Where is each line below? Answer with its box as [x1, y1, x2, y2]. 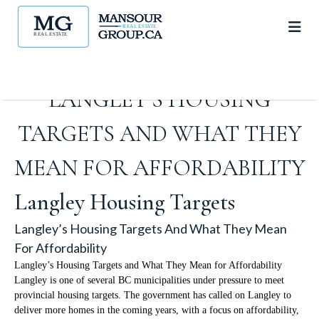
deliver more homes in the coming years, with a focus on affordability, [14, 305, 299, 315]
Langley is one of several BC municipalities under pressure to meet [14, 275, 284, 286]
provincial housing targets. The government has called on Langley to [14, 290, 291, 300]
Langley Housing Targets [14, 188, 235, 216]
